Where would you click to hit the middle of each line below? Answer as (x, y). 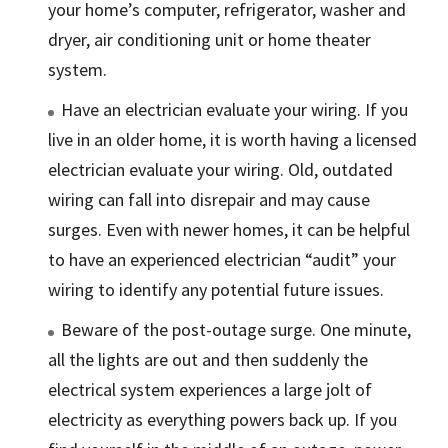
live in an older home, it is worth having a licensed (233, 140)
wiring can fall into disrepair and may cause (209, 200)
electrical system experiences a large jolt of (210, 390)
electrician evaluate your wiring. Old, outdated (221, 170)
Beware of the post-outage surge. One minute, (236, 330)
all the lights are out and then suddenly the (208, 360)
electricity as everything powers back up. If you (223, 420)
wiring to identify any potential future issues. (216, 290)
